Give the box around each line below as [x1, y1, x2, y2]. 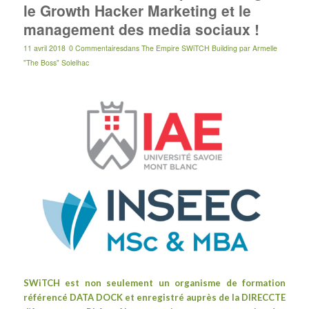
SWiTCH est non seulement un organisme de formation [23, 277, 286, 288]
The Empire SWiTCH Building [141, 43, 237, 54]
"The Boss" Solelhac [23, 57, 89, 68]
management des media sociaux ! [23, 19, 259, 40]
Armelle [252, 43, 277, 54]
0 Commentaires [68, 43, 123, 54]
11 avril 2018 [23, 43, 66, 54]
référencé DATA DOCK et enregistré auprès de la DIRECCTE [23, 291, 286, 303]
